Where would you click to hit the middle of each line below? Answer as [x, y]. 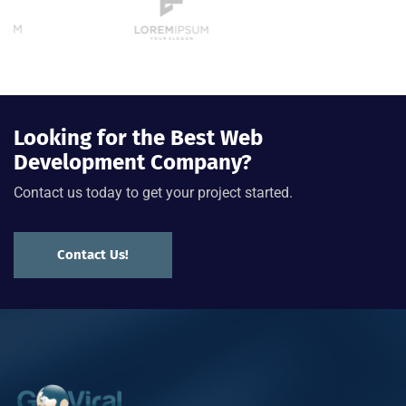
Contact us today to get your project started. [153, 193]
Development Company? [133, 163]
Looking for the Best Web [138, 138]
